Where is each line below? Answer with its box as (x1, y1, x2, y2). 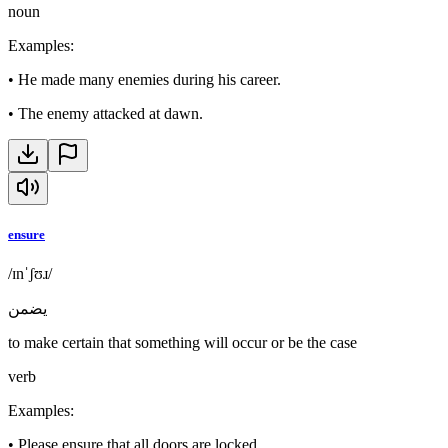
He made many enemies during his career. (18, 70, 281, 88)
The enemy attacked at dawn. (18, 104, 203, 122)
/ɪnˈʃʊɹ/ (8, 265, 52, 283)
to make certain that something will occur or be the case (8, 334, 357, 352)
